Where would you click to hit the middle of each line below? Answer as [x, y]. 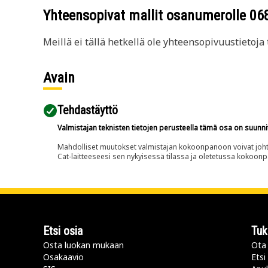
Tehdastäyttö [88, 110]
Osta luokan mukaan [83, 245]
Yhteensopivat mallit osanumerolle [146, 16]
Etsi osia [63, 231]
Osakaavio [63, 257]
